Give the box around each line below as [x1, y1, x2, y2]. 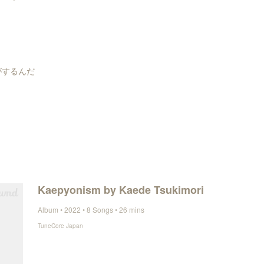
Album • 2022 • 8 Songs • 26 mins [38, 204, 144, 214]
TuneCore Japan [38, 222, 83, 230]
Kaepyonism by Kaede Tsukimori [38, 182, 204, 197]
